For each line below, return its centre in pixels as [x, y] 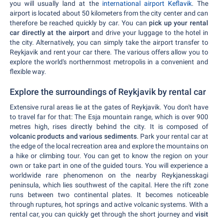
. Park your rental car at [173, 136]
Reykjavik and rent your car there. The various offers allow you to [109, 52]
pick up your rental [179, 23]
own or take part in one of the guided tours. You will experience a [109, 165]
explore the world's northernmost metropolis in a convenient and [109, 62]
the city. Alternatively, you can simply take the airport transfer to [109, 42]
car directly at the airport [50, 33]
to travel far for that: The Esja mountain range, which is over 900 [109, 117]
